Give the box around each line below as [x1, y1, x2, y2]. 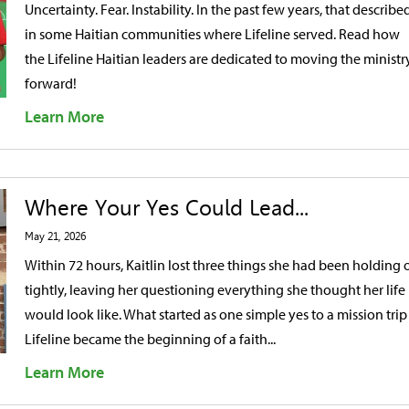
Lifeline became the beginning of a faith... [25, 330, 276, 348]
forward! [25, 74, 77, 92]
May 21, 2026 [25, 230, 86, 243]
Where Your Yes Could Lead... [25, 195, 309, 221]
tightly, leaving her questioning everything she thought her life [25, 280, 405, 299]
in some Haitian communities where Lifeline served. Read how [25, 25, 400, 43]
